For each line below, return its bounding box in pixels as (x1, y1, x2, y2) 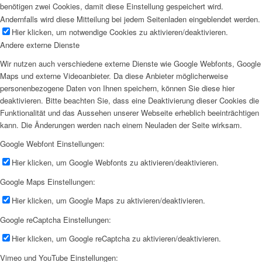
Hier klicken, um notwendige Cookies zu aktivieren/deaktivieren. (12, 26, 228, 37)
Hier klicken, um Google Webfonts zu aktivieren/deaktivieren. (12, 156, 219, 168)
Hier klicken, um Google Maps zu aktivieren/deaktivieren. (12, 194, 205, 206)
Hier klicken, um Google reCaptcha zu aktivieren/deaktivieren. (12, 232, 221, 244)
